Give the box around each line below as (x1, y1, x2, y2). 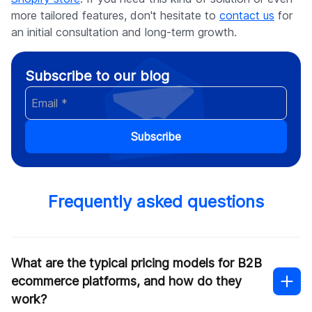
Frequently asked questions (48, 192, 264, 212)
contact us (219, 8, 274, 23)
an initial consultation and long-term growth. (11, 25, 237, 40)
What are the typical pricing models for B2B (11, 256, 262, 271)
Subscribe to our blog (25, 68, 169, 85)
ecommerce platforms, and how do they (11, 274, 242, 289)
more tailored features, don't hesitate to (11, 8, 219, 23)
